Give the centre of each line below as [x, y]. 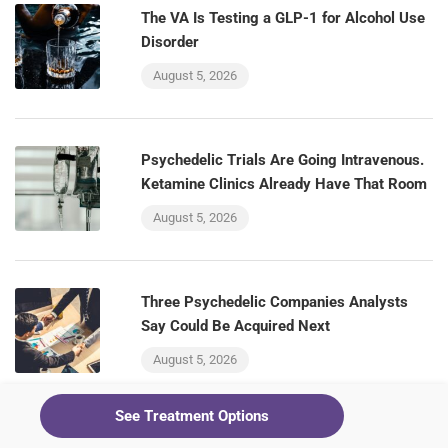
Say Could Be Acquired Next [235, 326]
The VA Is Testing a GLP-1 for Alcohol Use [283, 18]
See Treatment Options [192, 416]
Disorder [170, 42]
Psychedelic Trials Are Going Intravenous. [282, 160]
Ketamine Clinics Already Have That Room [284, 184]
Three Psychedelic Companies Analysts [274, 302]
